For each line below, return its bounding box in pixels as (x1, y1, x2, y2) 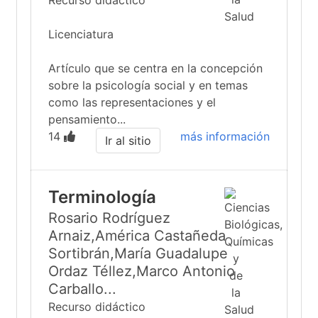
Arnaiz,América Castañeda (48, 227, 226, 244)
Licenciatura (48, 27, 114, 41)
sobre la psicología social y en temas (48, 78, 248, 92)
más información (180, 129, 270, 143)
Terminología (48, 187, 156, 207)
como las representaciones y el (48, 95, 216, 109)
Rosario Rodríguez (48, 209, 170, 226)
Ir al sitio (104, 133, 151, 148)
